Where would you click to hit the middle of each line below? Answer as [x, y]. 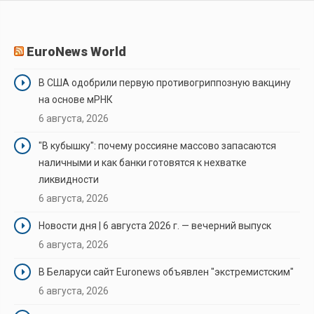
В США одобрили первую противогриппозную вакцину [165, 82]
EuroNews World [76, 51]
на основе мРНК [76, 99]
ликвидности [69, 179]
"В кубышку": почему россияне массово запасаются [157, 145]
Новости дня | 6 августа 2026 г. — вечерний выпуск [155, 225]
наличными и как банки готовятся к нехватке [143, 162]
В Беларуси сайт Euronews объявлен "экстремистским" [166, 272]
